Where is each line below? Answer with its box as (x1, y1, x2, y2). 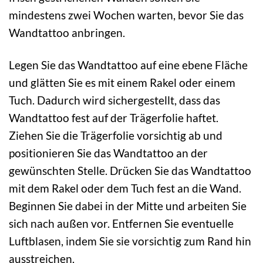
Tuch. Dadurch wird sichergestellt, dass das (9, 93, 220, 107)
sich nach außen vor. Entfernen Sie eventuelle (9, 217, 234, 231)
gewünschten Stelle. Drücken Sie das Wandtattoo (9, 164, 251, 178)
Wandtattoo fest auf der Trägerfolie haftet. (9, 111, 218, 125)
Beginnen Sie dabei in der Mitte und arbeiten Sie (9, 199, 247, 213)
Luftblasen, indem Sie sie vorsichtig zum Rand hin (9, 234, 251, 248)
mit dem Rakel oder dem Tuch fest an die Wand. (9, 181, 241, 195)
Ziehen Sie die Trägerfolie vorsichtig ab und (9, 129, 222, 143)
